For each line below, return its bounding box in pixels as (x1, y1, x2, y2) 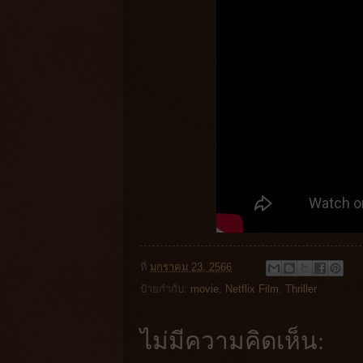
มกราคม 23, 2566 (150, 260, 232, 273)
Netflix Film (225, 282, 279, 295)
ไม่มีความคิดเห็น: (140, 322, 324, 356)
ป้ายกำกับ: (140, 282, 190, 295)
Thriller (285, 282, 317, 295)
